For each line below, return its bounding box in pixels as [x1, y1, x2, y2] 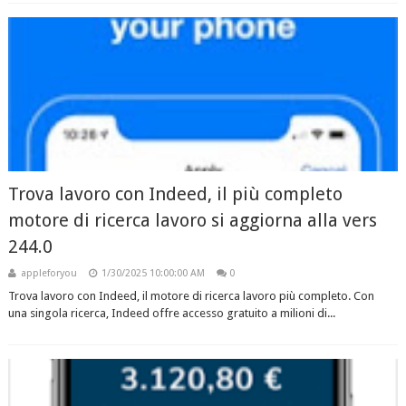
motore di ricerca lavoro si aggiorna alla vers [7, 209, 377, 231]
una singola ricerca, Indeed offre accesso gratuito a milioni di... [7, 306, 335, 320]
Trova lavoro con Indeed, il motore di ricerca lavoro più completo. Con [7, 289, 374, 303]
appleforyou [20, 267, 77, 279]
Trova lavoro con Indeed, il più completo [7, 183, 343, 205]
